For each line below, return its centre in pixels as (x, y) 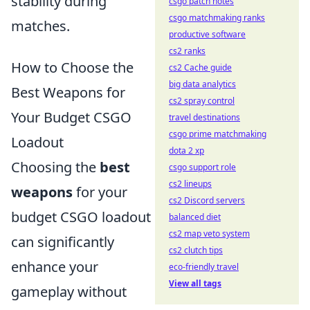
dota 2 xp (186, 151)
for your (100, 192)
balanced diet (195, 217)
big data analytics (202, 84)
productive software (207, 34)
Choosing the (55, 167)
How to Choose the (72, 67)
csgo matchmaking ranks (217, 18)
